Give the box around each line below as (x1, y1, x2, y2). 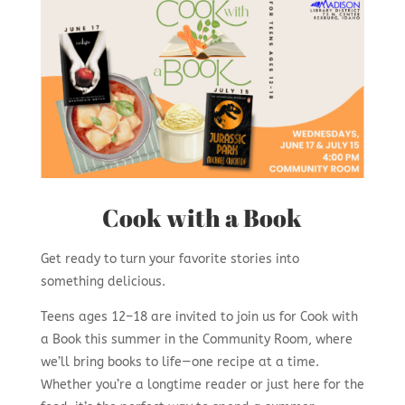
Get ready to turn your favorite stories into (40, 250, 299, 267)
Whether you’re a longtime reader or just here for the (40, 376, 364, 392)
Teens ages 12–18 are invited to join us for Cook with (40, 308, 358, 325)
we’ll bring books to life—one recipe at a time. (40, 353, 319, 370)
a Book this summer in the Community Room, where (40, 331, 353, 347)
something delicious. (40, 273, 165, 289)
